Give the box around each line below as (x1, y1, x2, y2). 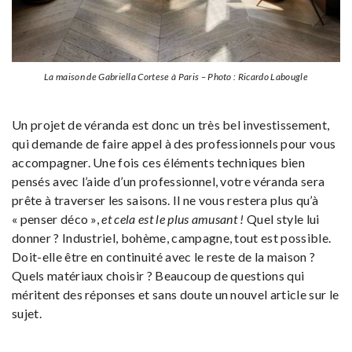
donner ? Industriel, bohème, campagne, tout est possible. (12, 229, 332, 245)
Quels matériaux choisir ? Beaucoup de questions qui (12, 267, 305, 283)
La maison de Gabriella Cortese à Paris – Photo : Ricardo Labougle (44, 70, 308, 82)
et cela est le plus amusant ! (101, 211, 244, 226)
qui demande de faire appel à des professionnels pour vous (12, 135, 336, 151)
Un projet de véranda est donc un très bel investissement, (12, 116, 330, 132)
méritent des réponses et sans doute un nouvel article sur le (12, 286, 339, 302)
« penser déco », (12, 211, 102, 226)
